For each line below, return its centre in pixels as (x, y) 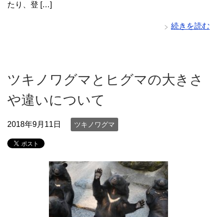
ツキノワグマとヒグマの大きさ (105, 79)
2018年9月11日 (34, 124)
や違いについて (56, 100)
